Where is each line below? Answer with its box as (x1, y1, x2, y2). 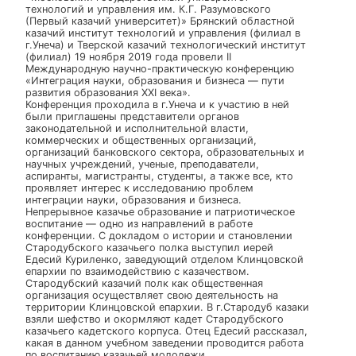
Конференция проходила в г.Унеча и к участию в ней (29, 304, 341, 319)
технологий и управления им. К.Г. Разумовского (29, 192, 319, 207)
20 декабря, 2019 (29, 124, 133, 139)
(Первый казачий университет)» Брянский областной (29, 206, 347, 221)
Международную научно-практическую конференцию (29, 262, 346, 277)
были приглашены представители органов (29, 318, 282, 333)
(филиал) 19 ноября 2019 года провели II (29, 248, 273, 263)
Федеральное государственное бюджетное (29, 150, 284, 164)
